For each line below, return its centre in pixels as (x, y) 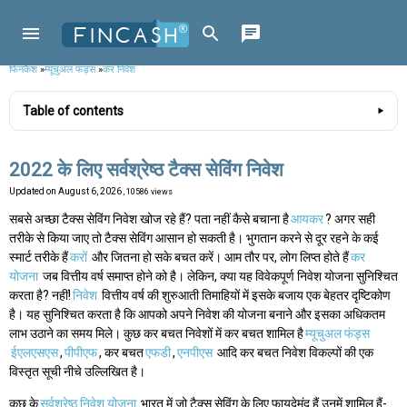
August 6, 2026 (91, 192)
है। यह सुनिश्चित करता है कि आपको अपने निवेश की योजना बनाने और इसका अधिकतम (197, 315)
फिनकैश (23, 69)
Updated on (34, 192)
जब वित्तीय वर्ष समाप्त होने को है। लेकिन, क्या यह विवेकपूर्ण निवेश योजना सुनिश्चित (219, 277)
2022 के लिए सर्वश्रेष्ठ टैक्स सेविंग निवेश (146, 170)
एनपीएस (195, 353)
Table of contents (73, 111)
